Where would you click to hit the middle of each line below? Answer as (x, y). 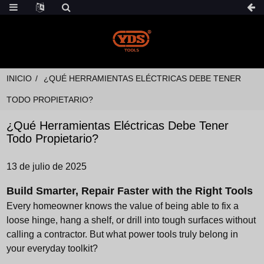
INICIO (19, 78)
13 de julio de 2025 (47, 166)
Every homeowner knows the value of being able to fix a (123, 206)
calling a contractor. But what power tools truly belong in (123, 234)
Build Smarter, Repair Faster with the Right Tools (130, 191)
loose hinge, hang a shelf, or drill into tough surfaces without (131, 220)
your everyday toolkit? (52, 248)
